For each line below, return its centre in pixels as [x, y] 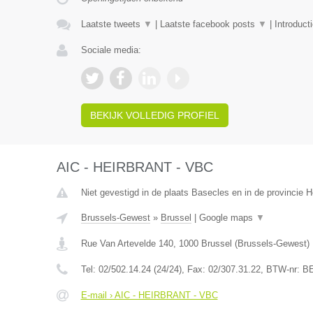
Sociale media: [111, 50]
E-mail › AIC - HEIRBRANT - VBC [149, 295]
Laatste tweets [112, 24]
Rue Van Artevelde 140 [127, 243]
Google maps [227, 218]
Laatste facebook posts [209, 24]
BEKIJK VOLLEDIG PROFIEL [154, 115]
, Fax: [195, 269]
